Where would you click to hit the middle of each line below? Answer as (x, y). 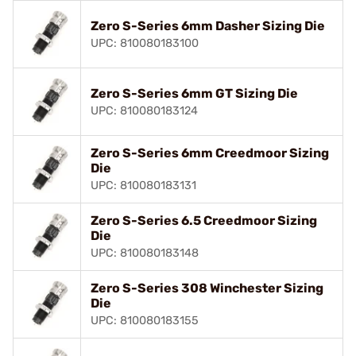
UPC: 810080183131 (143, 185)
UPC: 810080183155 (145, 320)
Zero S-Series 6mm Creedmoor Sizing (210, 153)
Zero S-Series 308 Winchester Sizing (207, 288)
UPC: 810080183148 (145, 253)
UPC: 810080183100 (145, 43)
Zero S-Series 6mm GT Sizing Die (194, 93)
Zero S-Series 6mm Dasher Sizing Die (208, 25)
